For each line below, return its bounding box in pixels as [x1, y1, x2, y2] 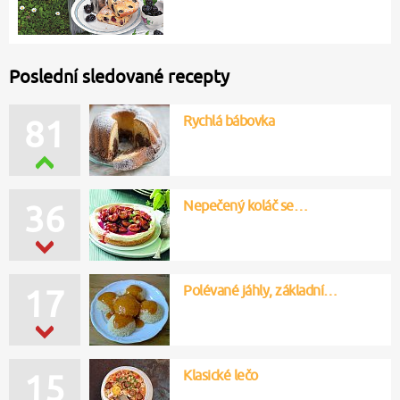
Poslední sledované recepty [9, 65, 229, 87]
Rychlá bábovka [183, 112, 274, 129]
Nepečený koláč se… [183, 196, 307, 213]
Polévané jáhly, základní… [183, 281, 337, 298]
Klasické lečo [183, 366, 258, 383]
